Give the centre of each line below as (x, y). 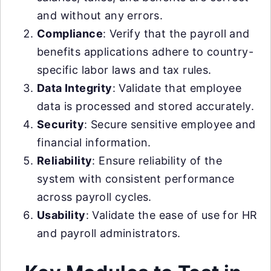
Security (61, 124)
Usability (61, 215)
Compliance (70, 33)
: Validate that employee (177, 88)
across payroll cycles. (94, 197)
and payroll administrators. (109, 233)
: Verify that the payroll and (176, 33)
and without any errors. (100, 15)
